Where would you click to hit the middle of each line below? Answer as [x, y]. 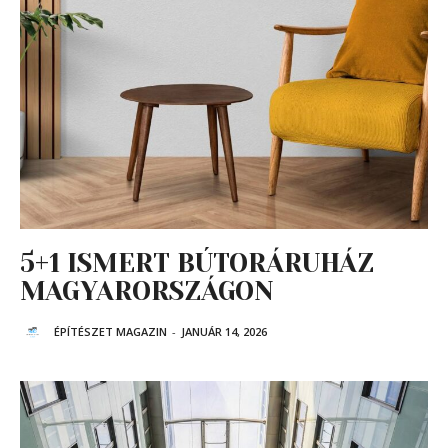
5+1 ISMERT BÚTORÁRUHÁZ [197, 263]
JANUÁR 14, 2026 [224, 332]
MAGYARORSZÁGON [147, 291]
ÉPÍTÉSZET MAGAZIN [110, 332]
